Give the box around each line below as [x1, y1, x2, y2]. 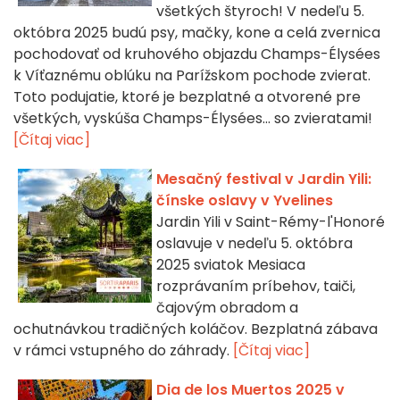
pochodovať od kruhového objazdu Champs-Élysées [13, 44, 380, 65]
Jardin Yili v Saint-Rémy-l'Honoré [156, 212, 385, 233]
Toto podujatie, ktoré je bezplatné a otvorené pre [13, 87, 361, 108]
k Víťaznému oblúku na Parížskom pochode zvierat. [13, 65, 371, 87]
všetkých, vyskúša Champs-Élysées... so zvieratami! [13, 108, 372, 129]
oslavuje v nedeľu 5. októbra [156, 233, 353, 254]
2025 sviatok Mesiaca [156, 254, 305, 276]
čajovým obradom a [156, 297, 298, 319]
